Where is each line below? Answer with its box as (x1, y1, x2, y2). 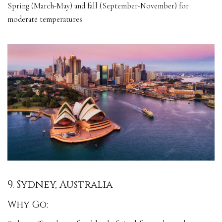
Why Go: (7, 198, 51, 211)
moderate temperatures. (7, 14, 84, 24)
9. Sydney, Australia (7, 178, 112, 192)
